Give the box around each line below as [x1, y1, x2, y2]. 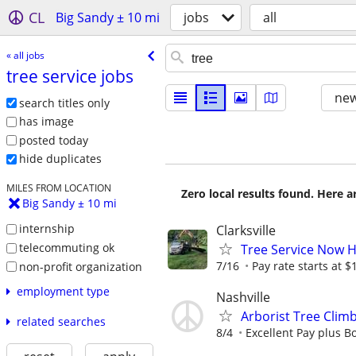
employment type [16, 284, 110, 300]
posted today [18, 132, 88, 148]
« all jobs [6, 48, 44, 62]
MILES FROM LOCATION [6, 181, 111, 195]
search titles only [18, 95, 110, 110]
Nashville [216, 288, 270, 307]
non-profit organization [18, 258, 142, 274]
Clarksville [216, 222, 276, 239]
